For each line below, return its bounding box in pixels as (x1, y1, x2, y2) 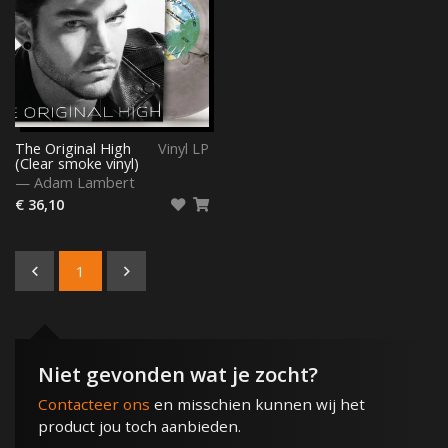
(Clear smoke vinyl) (15, 154, 139, 174)
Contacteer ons (37, 393, 150, 414)
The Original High (15, 139, 131, 159)
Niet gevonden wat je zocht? (37, 360, 318, 388)
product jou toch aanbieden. (37, 415, 241, 436)
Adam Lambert (34, 172, 135, 192)
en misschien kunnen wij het (149, 393, 365, 414)
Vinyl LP (158, 139, 209, 159)
